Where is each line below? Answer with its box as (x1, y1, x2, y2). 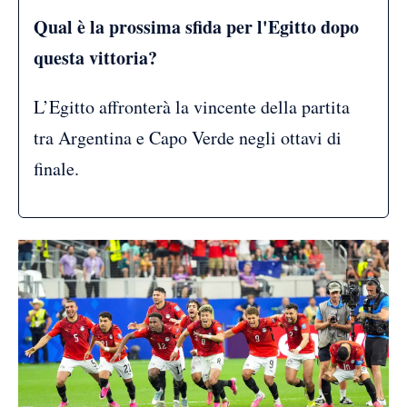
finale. (34, 155, 79, 181)
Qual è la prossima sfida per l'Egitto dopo (34, 13, 359, 40)
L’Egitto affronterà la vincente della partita (34, 94, 350, 119)
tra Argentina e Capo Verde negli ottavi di (34, 124, 342, 150)
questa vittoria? (34, 44, 157, 71)
